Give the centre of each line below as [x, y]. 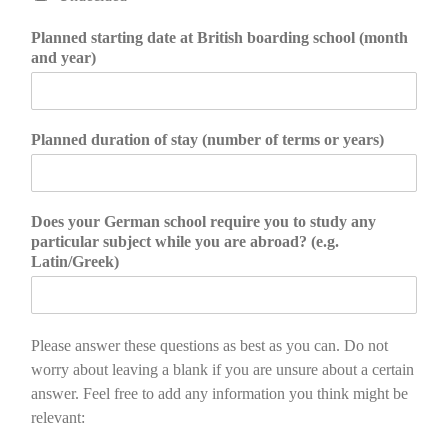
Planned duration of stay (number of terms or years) [207, 140]
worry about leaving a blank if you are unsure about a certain [222, 370]
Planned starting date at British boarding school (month [219, 38]
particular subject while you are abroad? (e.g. [185, 242]
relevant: [58, 418]
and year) [63, 58]
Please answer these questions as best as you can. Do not [209, 346]
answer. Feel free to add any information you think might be [219, 394]
